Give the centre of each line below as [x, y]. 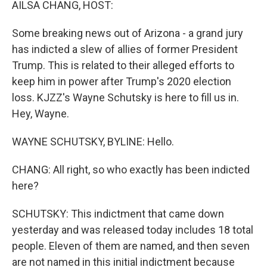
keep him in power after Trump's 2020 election [122, 81]
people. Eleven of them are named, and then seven [131, 246]
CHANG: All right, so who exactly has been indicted [131, 170]
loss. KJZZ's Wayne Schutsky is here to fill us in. [125, 97]
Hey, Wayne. [41, 114]
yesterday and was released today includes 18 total [133, 230]
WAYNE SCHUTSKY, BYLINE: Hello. [93, 142]
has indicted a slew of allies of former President [125, 49]
